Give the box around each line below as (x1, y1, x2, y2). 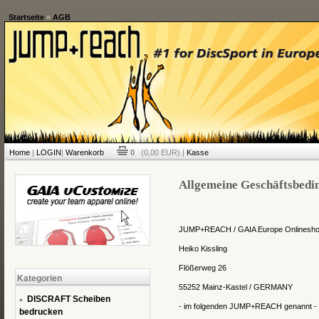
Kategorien (16, 273, 62, 283)
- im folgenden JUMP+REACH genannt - (178, 302, 317, 310)
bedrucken (19, 307, 63, 317)
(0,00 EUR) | (136, 148, 187, 157)
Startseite (8, 13, 44, 21)
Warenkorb (65, 148, 104, 157)
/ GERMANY (246, 283, 293, 291)
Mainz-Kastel (202, 283, 247, 291)
